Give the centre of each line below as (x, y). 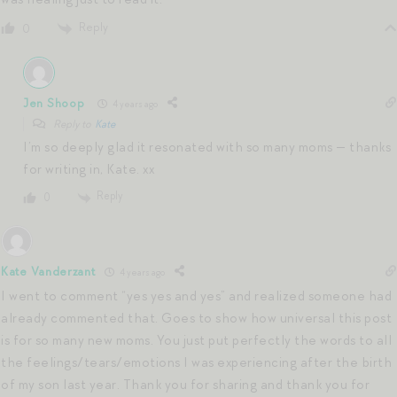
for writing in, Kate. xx (89, 170)
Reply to (73, 125)
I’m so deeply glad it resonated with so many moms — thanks (207, 148)
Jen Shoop (54, 103)
